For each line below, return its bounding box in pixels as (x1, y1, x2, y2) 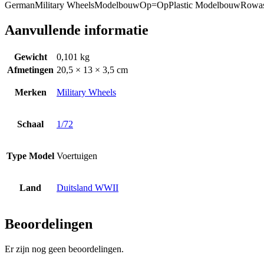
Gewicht (14, 51, 47, 62)
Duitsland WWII (57, 182, 118, 193)
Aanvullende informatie (5, 22, 148, 38)
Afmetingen (7, 64, 54, 75)
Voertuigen (57, 150, 97, 161)
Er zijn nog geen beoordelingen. (5, 243, 124, 254)
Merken (14, 87, 47, 97)
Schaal (17, 118, 44, 129)
